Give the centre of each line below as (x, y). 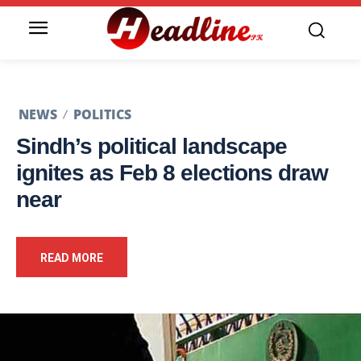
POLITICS (102, 115)
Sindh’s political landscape (151, 147)
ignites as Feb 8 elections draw (172, 173)
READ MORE (72, 258)
